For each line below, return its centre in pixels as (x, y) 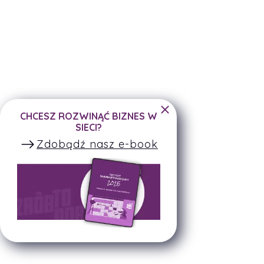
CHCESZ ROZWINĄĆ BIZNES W (88, 116)
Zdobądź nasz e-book (97, 144)
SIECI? (88, 128)
